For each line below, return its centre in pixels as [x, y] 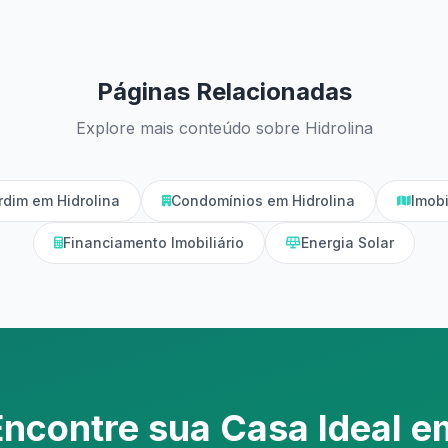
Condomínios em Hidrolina [262, 200]
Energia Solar [347, 242]
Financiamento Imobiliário [153, 242]
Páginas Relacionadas [224, 91]
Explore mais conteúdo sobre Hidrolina [224, 128]
